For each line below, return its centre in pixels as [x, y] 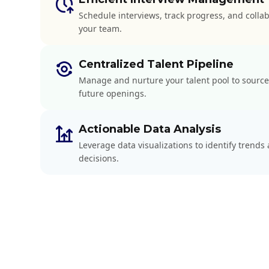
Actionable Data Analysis [150, 129]
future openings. [113, 93]
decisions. [99, 158]
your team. [101, 28]
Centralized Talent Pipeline [156, 64]
